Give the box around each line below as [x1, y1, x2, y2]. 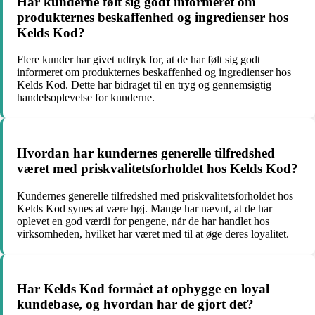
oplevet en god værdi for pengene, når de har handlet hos [17, 214, 269, 227]
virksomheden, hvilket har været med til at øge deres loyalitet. [17, 227, 289, 240]
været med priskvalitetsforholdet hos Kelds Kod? [17, 161, 298, 176]
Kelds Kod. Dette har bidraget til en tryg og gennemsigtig [17, 79, 271, 91]
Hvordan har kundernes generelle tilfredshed [17, 146, 275, 160]
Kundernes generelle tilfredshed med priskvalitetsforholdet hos [17, 189, 293, 202]
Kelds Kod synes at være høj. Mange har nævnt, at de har [17, 202, 272, 214]
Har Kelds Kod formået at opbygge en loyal [17, 281, 269, 297]
